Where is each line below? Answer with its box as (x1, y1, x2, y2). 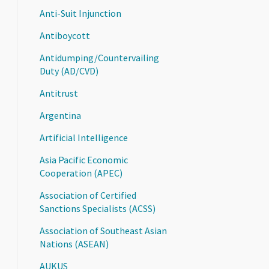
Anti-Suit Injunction (40, 7, 122, 19)
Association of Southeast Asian (40, 225, 168, 237)
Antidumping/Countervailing (40, 52, 160, 64)
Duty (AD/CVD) (40, 65, 99, 77)
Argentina (40, 109, 82, 121)
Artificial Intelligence (40, 131, 128, 144)
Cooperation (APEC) (40, 167, 123, 179)
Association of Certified (40, 189, 137, 201)
